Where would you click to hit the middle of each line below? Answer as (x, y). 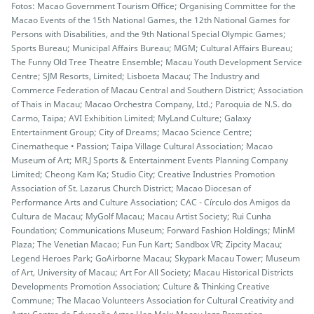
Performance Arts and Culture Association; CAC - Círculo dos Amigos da (151, 202)
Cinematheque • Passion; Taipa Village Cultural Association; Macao (142, 146)
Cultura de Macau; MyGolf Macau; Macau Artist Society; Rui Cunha (141, 216)
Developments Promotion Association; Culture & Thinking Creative (141, 286)
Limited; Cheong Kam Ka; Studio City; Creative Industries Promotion (143, 174)
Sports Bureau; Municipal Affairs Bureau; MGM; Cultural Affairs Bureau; (152, 48)
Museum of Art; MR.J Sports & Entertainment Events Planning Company (150, 160)
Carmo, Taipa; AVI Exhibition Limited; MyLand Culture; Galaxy (131, 118)
